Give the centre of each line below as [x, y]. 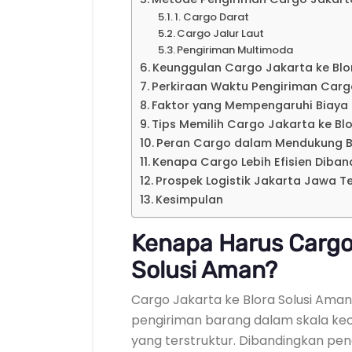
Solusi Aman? [204, 270]
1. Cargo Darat [212, 17]
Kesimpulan [189, 200]
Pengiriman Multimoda [235, 50]
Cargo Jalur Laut [221, 33]
